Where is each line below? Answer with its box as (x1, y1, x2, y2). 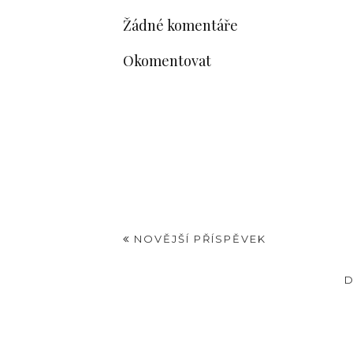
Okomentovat (122, 50, 211, 70)
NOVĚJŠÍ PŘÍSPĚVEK (129, 232, 266, 245)
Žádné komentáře (122, 15, 238, 35)
